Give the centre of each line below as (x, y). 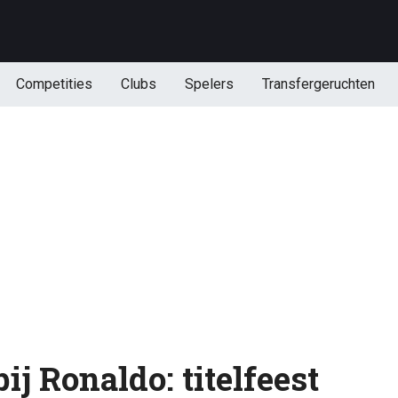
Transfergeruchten (318, 84)
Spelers (209, 84)
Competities (54, 84)
